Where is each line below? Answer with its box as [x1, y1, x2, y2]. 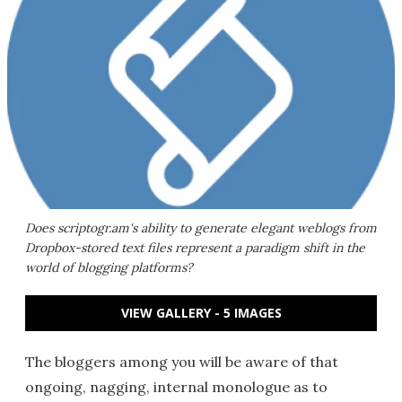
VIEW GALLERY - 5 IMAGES [120, 304, 282, 321]
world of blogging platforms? [25, 259, 193, 275]
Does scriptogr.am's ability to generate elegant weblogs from [25, 220, 377, 236]
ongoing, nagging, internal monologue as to [25, 378, 328, 396]
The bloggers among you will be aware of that [25, 353, 338, 371]
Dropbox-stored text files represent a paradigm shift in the [25, 240, 365, 256]
